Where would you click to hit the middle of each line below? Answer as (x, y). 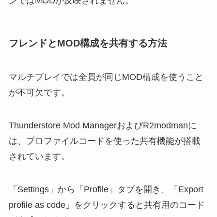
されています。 (39, 156)
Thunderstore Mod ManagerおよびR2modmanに (102, 125)
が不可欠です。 (39, 92)
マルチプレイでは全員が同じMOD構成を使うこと (106, 77)
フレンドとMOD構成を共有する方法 (88, 43)
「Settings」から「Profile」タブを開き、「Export (106, 189)
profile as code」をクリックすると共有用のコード (107, 205)
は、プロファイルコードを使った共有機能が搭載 (104, 141)
